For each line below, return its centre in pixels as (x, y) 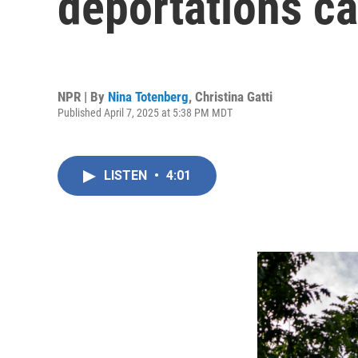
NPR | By (83, 96)
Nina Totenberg (148, 96)
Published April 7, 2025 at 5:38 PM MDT (145, 112)
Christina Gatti (234, 96)
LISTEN (127, 175)
